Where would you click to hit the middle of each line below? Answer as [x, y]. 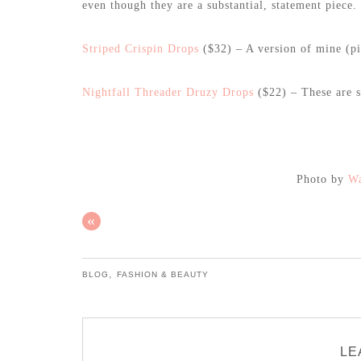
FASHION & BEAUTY [163, 275]
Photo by [322, 180]
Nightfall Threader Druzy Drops [168, 93]
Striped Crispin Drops [141, 49]
